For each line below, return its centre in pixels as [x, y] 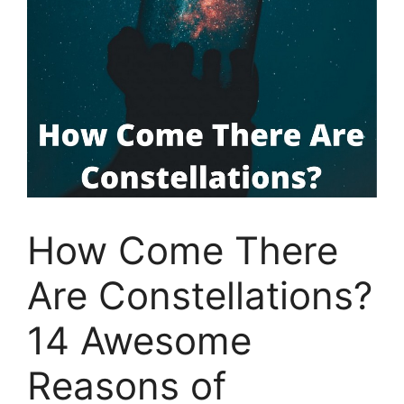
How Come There [183, 251]
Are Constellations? [200, 296]
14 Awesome [139, 341]
